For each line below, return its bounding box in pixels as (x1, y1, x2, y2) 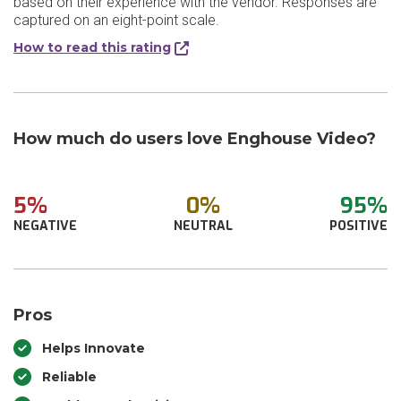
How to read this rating (13, 39, 171, 55)
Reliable (42, 369, 97, 385)
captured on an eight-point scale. (13, 12, 219, 29)
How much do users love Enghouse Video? (13, 129, 376, 149)
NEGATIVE (13, 218, 77, 235)
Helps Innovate (42, 340, 145, 356)
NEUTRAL (174, 218, 233, 235)
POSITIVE (329, 218, 388, 235)
